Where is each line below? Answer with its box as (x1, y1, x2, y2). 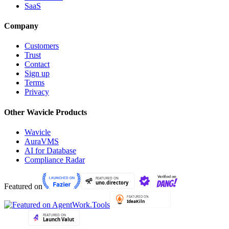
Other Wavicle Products (4, 107, 87, 117)
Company (4, 21, 38, 30)
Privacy (25, 87, 49, 97)
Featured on (4, 181, 42, 191)
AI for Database (25, 146, 76, 155)
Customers (25, 41, 59, 51)
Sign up (25, 69, 50, 78)
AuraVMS (25, 136, 59, 146)
